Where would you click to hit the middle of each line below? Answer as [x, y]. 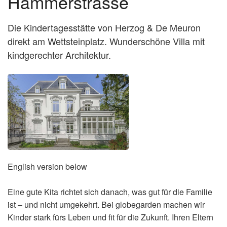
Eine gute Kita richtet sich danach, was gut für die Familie [110, 192]
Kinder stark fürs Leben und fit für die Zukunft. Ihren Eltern [110, 217]
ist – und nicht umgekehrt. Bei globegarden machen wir [106, 204]
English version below [47, 166]
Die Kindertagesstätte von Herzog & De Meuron [104, 27]
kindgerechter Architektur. [59, 54]
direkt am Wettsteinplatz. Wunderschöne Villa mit [106, 41]
